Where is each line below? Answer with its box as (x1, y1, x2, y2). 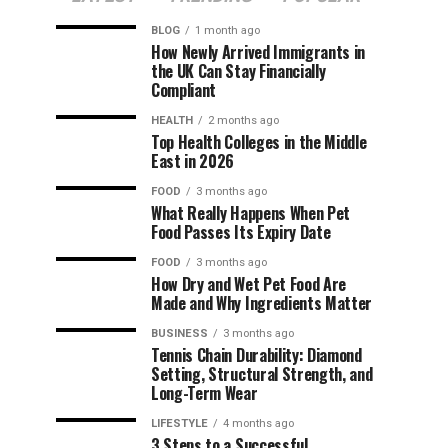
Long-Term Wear (151, 381, 258, 405)
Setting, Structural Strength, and (151, 362, 373, 386)
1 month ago (195, 24, 260, 37)
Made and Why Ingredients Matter (151, 291, 373, 315)
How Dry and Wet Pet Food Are (151, 272, 347, 296)
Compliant (151, 78, 217, 102)
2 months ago (208, 114, 279, 127)
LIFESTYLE (151, 417, 208, 430)
